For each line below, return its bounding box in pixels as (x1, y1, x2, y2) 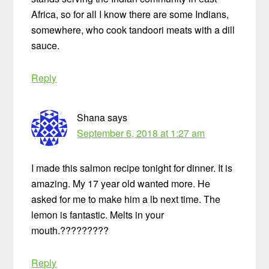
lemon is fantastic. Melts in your (31, 208, 165, 222)
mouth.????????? (31, 223, 109, 238)
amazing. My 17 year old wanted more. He (31, 177, 211, 191)
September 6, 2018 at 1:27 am (77, 126, 205, 141)
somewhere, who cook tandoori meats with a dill (31, 23, 235, 37)
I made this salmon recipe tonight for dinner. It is (31, 161, 233, 175)
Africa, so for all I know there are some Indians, (31, 7, 229, 22)
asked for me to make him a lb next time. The (31, 192, 221, 207)
